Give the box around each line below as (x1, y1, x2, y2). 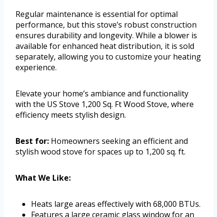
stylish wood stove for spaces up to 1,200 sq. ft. (15, 146, 186, 157)
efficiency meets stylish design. (15, 109, 126, 120)
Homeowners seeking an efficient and (49, 135, 188, 146)
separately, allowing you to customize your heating (15, 51, 201, 62)
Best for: (15, 135, 49, 146)
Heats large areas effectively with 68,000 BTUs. (31, 198, 201, 209)
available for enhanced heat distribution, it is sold (15, 40, 194, 51)
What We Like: (15, 172, 71, 183)
